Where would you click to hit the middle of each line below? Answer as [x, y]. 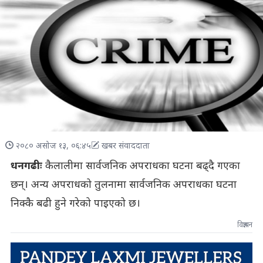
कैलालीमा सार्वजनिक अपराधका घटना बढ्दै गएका [142, 166]
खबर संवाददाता [125, 146]
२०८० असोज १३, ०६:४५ [53, 146]
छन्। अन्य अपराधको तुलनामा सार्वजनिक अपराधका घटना [123, 185]
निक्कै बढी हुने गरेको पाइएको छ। [75, 204]
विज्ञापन [245, 225]
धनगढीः [28, 166]
